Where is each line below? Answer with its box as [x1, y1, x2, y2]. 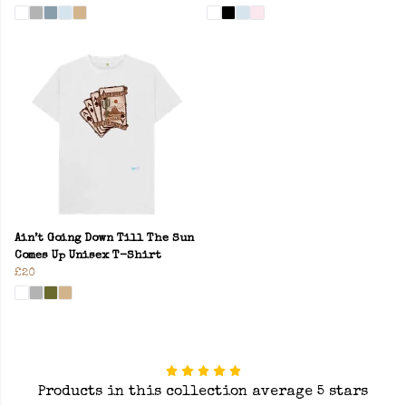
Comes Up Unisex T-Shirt [14, 249, 161, 262]
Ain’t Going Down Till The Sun [14, 232, 194, 245]
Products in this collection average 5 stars [38, 384, 368, 400]
